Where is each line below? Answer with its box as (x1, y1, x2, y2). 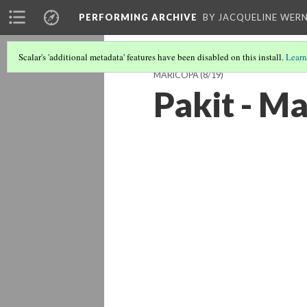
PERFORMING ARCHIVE (79, 12, 197, 23)
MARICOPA (153, 70, 199, 80)
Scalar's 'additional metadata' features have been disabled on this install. (19, 51, 286, 63)
